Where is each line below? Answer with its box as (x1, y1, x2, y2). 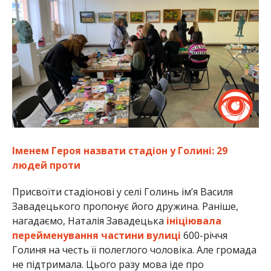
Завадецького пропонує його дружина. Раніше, (11, 200, 238, 214)
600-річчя (180, 229, 227, 243)
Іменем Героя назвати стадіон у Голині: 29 (11, 144, 227, 158)
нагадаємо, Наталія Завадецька (11, 214, 166, 228)
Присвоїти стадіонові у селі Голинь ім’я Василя (11, 185, 233, 199)
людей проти (11, 158, 80, 172)
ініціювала (166, 214, 221, 228)
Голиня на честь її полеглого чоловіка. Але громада (11, 243, 256, 257)
